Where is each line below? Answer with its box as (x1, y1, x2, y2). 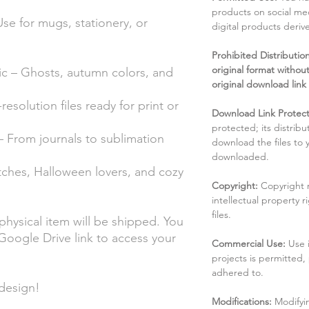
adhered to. (212, 266, 263, 279)
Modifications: (212, 295, 275, 308)
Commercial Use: (212, 237, 288, 250)
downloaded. (212, 150, 269, 163)
